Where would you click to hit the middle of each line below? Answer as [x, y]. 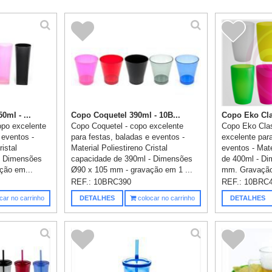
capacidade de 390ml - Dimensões [132, 159]
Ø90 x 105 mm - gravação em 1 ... [132, 170]
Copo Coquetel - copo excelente [127, 126]
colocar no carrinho [166, 198]
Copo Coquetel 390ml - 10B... [126, 115]
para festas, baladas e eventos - [128, 137]
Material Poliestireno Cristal [120, 148]
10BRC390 [113, 182]
